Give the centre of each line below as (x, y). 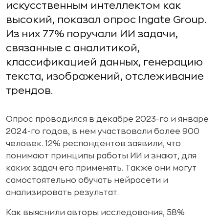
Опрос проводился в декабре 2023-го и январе (107, 119)
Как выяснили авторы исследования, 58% (95, 213)
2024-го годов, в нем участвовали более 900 (103, 131)
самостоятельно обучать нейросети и (87, 180)
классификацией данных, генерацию (104, 62)
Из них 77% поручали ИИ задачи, (92, 34)
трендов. (29, 91)
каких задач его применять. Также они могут (101, 168)
